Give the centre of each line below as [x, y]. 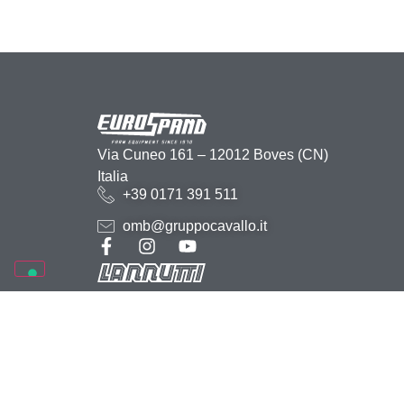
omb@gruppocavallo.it [195, 225]
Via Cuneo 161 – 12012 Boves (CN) [212, 154]
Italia [112, 176]
